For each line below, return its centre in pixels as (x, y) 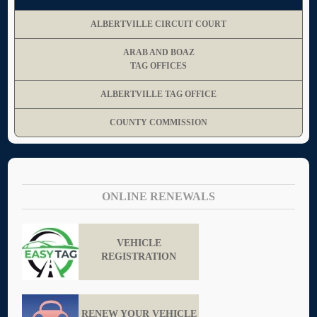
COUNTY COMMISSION (158, 122)
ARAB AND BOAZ (158, 52)
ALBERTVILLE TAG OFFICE (158, 94)
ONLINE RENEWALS (158, 196)
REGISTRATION (139, 256)
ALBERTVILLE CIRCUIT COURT (158, 24)
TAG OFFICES (158, 65)
